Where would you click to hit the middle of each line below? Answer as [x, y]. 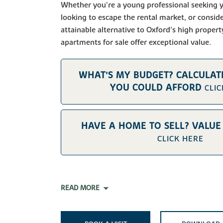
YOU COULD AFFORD [158, 88]
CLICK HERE [181, 139]
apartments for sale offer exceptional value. [136, 42]
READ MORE [80, 188]
